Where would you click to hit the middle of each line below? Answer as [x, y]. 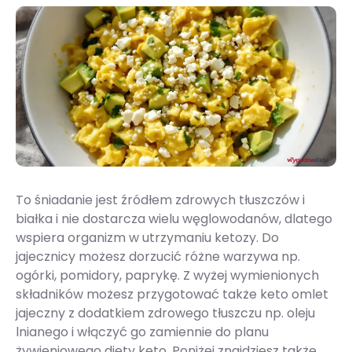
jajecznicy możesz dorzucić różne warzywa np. [158, 257]
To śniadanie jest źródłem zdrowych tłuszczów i [160, 200]
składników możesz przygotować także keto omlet [172, 294]
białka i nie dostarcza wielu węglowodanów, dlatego [174, 219]
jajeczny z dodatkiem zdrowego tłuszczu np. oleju [165, 313]
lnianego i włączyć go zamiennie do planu [142, 332]
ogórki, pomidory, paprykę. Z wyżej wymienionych [167, 275]
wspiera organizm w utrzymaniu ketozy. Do [147, 238]
